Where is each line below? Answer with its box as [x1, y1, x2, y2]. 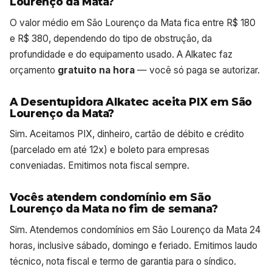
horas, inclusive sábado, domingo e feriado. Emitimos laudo [10, 239, 257, 251]
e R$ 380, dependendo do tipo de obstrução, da [10, 32, 212, 44]
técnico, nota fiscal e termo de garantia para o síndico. [10, 255, 236, 267]
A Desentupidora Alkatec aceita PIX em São [10, 95, 252, 108]
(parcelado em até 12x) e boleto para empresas [10, 144, 209, 156]
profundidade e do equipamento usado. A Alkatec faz [10, 48, 233, 60]
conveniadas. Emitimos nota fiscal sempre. [10, 160, 189, 172]
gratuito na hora [58, 64, 135, 76]
